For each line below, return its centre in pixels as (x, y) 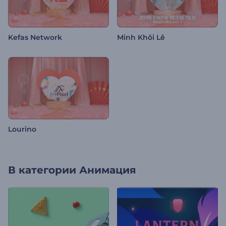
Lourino (22, 129)
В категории (42, 170)
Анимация (108, 170)
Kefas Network (35, 38)
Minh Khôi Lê (141, 38)
